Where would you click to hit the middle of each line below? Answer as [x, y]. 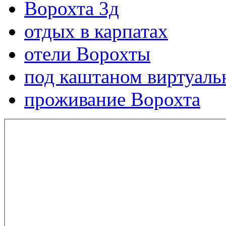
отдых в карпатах [96, 31]
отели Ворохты [87, 54]
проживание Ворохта [112, 99]
